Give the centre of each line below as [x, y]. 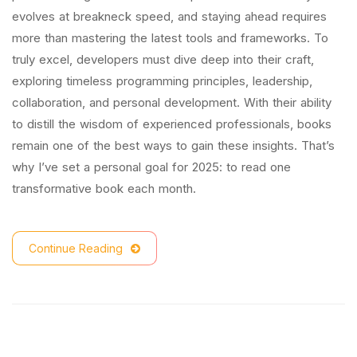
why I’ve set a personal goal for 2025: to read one [151, 167]
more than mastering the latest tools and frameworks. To [170, 38]
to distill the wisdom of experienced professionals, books [172, 124]
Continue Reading [76, 248]
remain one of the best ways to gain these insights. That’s [173, 145]
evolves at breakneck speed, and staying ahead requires [169, 16]
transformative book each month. [104, 188]
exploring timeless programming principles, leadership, [162, 81]
